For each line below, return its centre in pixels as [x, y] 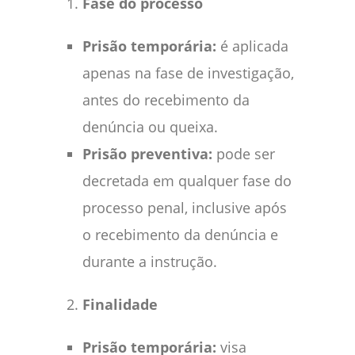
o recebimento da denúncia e [180, 234]
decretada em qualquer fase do [187, 180]
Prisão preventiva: [149, 153]
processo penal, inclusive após [185, 207]
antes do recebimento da [166, 99]
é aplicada [254, 46]
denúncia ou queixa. [150, 126]
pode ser [246, 153]
